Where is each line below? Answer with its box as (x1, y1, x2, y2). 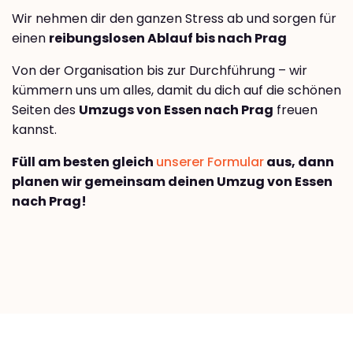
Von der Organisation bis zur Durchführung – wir (12, 61, 307, 80)
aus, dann (264, 152, 334, 171)
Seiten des (12, 100, 79, 119)
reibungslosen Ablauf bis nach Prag (49, 28, 287, 47)
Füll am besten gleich (12, 152, 156, 171)
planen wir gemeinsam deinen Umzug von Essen (12, 172, 333, 191)
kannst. (12, 120, 57, 139)
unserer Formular (156, 152, 264, 171)
